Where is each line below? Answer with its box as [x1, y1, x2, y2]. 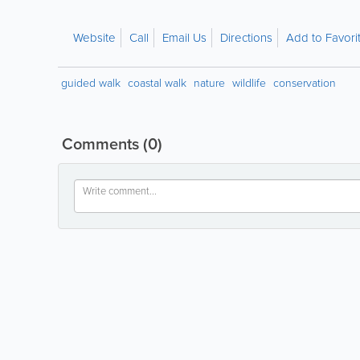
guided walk [61, 75, 121, 92]
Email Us [162, 29, 207, 47]
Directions [220, 29, 272, 47]
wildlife [232, 75, 266, 92]
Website [73, 29, 116, 47]
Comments [58, 132, 143, 156]
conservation [273, 75, 336, 92]
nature [194, 75, 225, 92]
